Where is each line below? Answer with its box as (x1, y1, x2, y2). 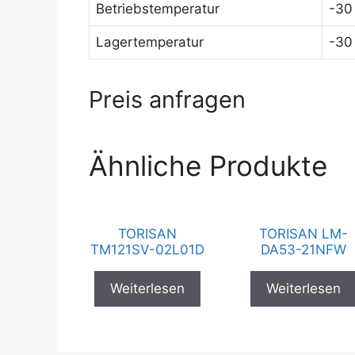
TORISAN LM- (259, 226, 349, 242)
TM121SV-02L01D (90, 242, 204, 258)
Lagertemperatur (96, 34, 204, 50)
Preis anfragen (89, 86, 246, 113)
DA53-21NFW (261, 242, 347, 258)
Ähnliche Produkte (89, 149, 327, 182)
